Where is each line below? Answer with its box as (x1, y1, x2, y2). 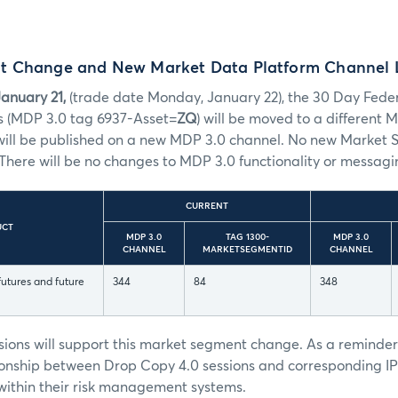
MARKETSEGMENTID (203, 245, 292, 255)
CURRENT (186, 202, 228, 211)
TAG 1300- (226, 233, 269, 243)
